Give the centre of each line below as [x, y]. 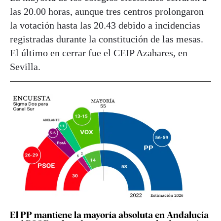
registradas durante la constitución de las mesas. [107, 39]
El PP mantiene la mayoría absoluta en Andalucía [109, 215]
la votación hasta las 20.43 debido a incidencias [105, 25]
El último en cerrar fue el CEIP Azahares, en [99, 53]
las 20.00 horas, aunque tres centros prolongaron [107, 11]
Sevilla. [25, 66]
